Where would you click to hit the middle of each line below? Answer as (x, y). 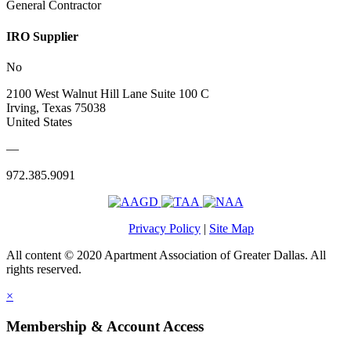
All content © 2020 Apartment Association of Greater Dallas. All (166, 255)
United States (39, 122)
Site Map (232, 228)
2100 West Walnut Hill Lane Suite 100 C (108, 94)
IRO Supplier (42, 36)
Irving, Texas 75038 (56, 108)
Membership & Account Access (105, 326)
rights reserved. (44, 269)
